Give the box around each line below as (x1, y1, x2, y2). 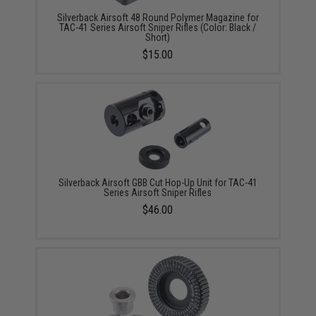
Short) (145, 32, 171, 43)
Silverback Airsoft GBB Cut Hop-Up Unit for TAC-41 (58, 177, 257, 188)
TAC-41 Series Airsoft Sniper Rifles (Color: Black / (59, 22, 257, 33)
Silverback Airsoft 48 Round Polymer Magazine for (56, 12, 259, 23)
